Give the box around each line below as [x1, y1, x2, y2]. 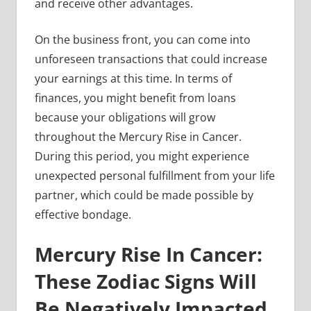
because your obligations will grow [34, 109, 215, 125]
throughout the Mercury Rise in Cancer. [34, 128, 244, 144]
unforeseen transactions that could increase [34, 51, 267, 67]
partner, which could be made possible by [34, 187, 253, 203]
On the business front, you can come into [34, 31, 251, 47]
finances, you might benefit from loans [34, 90, 236, 106]
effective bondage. [34, 206, 131, 222]
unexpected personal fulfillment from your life [34, 167, 275, 183]
